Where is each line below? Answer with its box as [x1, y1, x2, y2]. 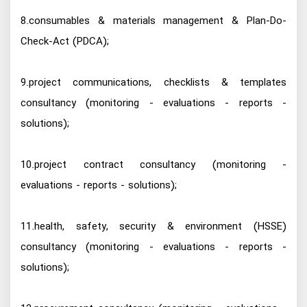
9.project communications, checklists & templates [21, 74, 286, 91]
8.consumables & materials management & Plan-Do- [21, 12, 286, 29]
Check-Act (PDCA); [21, 33, 109, 50]
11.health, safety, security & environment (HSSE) [21, 218, 286, 235]
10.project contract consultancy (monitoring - [21, 156, 286, 173]
